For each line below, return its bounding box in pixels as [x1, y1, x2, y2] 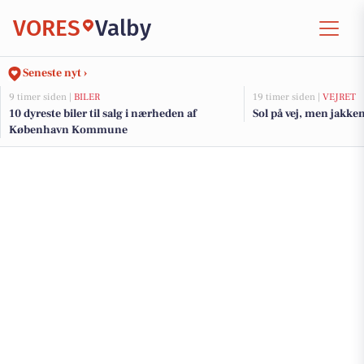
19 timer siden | [253, 91, 323, 103]
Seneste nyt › [23, 66, 87, 80]
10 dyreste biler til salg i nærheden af [9, 106, 197, 121]
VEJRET [323, 91, 356, 103]
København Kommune [9, 123, 128, 137]
